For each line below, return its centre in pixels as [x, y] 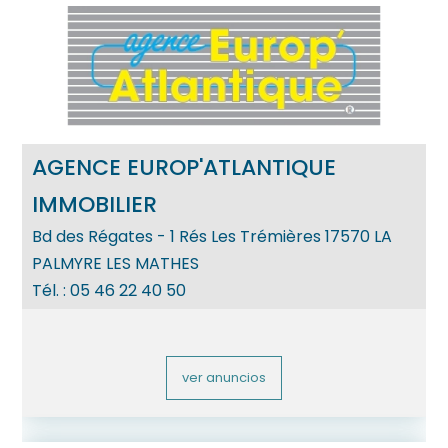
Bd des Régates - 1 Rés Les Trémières [177, 236]
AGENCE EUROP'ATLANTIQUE [184, 167]
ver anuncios [223, 377]
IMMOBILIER [95, 204]
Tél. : [51, 290]
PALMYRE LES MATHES [116, 263]
